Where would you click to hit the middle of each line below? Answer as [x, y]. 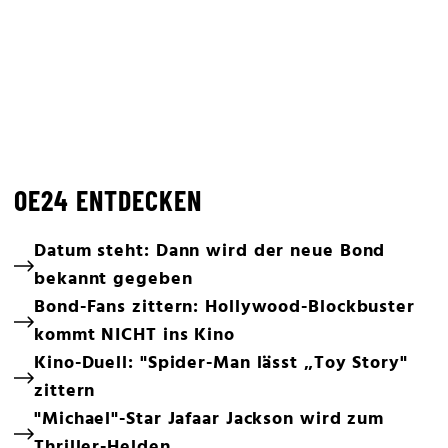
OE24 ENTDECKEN [108, 200]
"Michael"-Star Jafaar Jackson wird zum [209, 419]
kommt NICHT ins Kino [134, 335]
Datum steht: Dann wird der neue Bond [210, 251]
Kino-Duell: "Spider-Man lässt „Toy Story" [221, 363]
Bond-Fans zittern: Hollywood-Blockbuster [224, 307]
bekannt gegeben [113, 279]
